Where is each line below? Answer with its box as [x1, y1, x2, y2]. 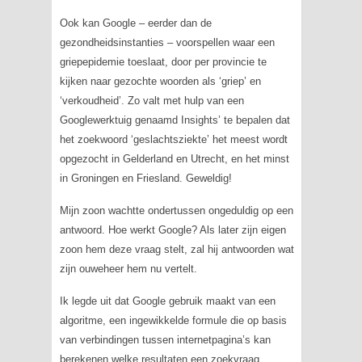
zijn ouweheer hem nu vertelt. [59, 263, 197, 275]
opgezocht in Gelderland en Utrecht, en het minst [59, 153, 289, 165]
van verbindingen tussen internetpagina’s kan [59, 334, 271, 346]
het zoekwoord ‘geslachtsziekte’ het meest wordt [59, 133, 288, 145]
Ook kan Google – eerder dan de [59, 17, 212, 29]
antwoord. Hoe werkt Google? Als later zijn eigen [59, 224, 286, 236]
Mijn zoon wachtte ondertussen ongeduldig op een [59, 204, 293, 217]
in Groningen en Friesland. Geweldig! [59, 172, 232, 184]
